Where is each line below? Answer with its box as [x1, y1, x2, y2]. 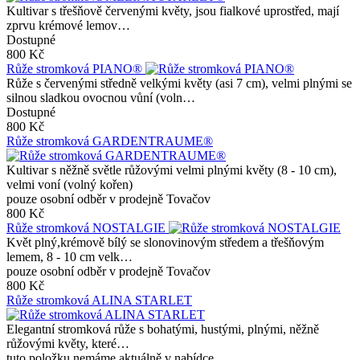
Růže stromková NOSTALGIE [6, 220, 169, 235]
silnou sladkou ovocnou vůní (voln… [6, 90, 195, 104]
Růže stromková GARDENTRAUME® [6, 133, 213, 148]
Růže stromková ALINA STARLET [6, 292, 192, 307]
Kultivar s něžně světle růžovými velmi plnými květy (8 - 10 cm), [6, 162, 337, 177]
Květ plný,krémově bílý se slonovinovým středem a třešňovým [6, 235, 324, 249]
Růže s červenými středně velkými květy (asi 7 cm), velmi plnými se [6, 76, 352, 90]
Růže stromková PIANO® [6, 61, 145, 76]
